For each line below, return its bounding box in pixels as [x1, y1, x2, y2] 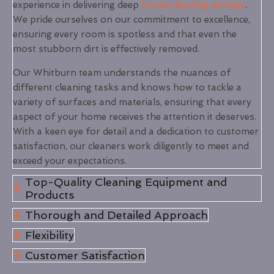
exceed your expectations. [13, 155, 127, 167]
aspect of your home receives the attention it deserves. [13, 111, 256, 123]
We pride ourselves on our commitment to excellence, [13, 14, 250, 26]
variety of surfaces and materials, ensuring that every [13, 97, 251, 108]
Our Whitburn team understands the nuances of [13, 67, 231, 79]
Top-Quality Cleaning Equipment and [24, 176, 227, 189]
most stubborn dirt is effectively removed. [13, 43, 199, 55]
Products [24, 188, 74, 202]
